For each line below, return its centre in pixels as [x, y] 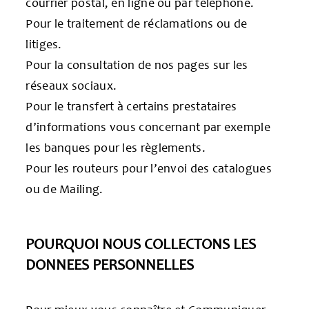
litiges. [44, 44]
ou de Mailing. [64, 189]
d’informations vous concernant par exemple [148, 127]
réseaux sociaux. [71, 85]
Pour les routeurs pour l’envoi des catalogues [149, 168]
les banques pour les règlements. [116, 147]
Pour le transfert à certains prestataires [131, 106]
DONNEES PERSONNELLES [110, 264]
